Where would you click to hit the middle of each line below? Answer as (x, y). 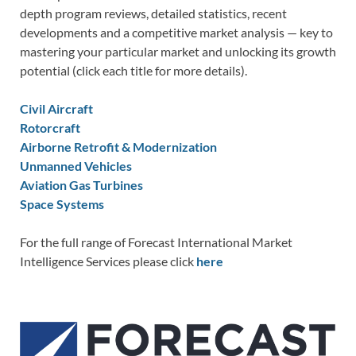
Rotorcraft (50, 128)
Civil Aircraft (56, 109)
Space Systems (62, 204)
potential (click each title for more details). (133, 71)
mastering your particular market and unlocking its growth (178, 52)
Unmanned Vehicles (76, 166)
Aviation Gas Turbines (81, 185)
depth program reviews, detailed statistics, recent (153, 14)
